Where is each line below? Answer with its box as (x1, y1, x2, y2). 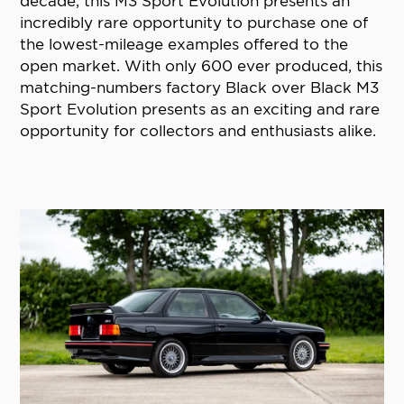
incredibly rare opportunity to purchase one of (20, 14, 369, 32)
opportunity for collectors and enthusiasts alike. (20, 122, 377, 141)
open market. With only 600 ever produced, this (20, 57, 383, 76)
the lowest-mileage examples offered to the (20, 35, 349, 54)
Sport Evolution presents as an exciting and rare (20, 100, 381, 119)
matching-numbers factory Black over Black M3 (20, 78, 380, 97)
